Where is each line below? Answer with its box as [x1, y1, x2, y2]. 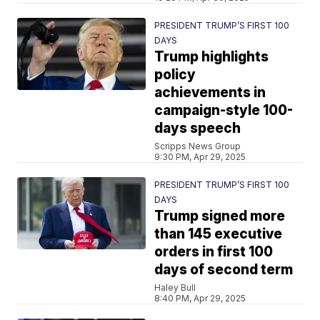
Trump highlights [154, 49, 269, 65]
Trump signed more [154, 208, 286, 224]
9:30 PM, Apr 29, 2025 [154, 151, 246, 162]
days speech [154, 120, 241, 136]
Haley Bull [154, 282, 196, 293]
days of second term [154, 261, 294, 278]
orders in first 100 [154, 244, 274, 260]
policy [154, 66, 196, 83]
